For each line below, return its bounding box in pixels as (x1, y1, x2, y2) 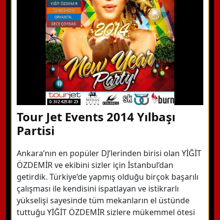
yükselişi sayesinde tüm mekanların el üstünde (17, 195, 190, 206)
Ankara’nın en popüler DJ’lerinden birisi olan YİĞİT (17, 148, 201, 159)
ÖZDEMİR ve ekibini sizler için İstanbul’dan (17, 160, 173, 170)
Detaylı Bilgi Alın (47, 16, 101, 25)
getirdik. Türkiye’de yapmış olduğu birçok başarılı (17, 171, 198, 182)
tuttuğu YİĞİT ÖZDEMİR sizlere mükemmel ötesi (17, 207, 195, 218)
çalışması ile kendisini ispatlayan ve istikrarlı (17, 183, 179, 194)
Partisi (17, 122, 55, 138)
